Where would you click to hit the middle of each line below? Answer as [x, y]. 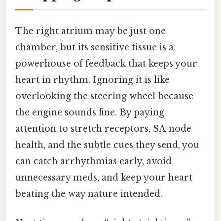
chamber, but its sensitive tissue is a [94, 47]
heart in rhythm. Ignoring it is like [92, 80]
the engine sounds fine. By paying [90, 112]
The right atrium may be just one [91, 31]
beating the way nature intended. [89, 194]
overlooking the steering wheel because [104, 96]
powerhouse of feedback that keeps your [106, 63]
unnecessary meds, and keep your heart [104, 177]
